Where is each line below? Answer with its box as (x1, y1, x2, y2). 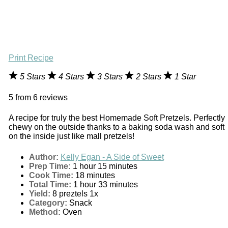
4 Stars (58, 72, 86, 81)
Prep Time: (28, 161, 71, 170)
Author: (28, 152, 59, 161)
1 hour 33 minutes (73, 180, 138, 189)
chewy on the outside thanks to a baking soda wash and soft (8, 123, 224, 132)
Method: (28, 207, 61, 216)
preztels (56, 189, 90, 198)
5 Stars (19, 72, 47, 81)
